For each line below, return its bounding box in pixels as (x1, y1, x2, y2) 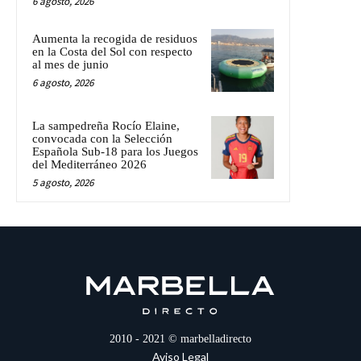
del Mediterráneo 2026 (32, 157, 147, 171)
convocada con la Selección (32, 131, 172, 145)
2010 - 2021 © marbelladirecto (110, 332, 251, 345)
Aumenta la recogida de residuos (32, 31, 197, 45)
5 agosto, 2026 (32, 175, 93, 189)
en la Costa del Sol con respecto (32, 44, 193, 58)
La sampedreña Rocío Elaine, (32, 118, 180, 132)
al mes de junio (32, 57, 109, 71)
